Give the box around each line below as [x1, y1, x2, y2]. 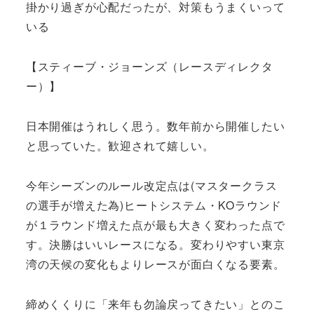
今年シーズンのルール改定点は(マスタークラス [25, 177, 278, 193]
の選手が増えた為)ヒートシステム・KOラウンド [25, 196, 282, 213]
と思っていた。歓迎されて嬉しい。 [25, 137, 214, 153]
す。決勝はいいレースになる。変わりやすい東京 [25, 235, 285, 252]
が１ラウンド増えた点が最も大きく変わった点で [25, 216, 285, 233]
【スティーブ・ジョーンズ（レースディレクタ [25, 58, 273, 75]
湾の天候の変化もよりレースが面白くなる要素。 [25, 255, 285, 272]
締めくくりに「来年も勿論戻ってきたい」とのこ [25, 295, 285, 312]
